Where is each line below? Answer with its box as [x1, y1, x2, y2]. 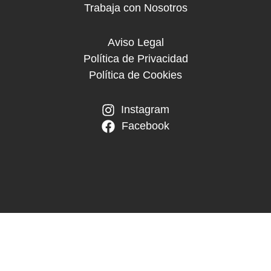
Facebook [121, 120, 169, 132]
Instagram [121, 103, 170, 116]
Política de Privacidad [83, 53, 188, 65]
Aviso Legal [107, 36, 164, 49]
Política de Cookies [89, 69, 182, 82]
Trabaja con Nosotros [83, 2, 188, 15]
